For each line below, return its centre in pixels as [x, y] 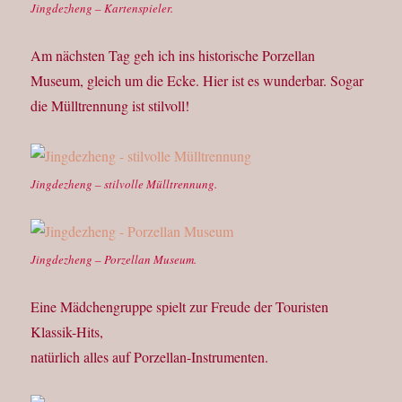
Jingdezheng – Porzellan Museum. [114, 260]
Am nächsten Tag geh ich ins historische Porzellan [173, 56]
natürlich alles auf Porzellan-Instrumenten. [150, 357]
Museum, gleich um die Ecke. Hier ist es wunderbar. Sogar [197, 81]
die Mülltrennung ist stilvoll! [110, 106]
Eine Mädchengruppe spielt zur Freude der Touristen [180, 307]
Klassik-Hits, [67, 332]
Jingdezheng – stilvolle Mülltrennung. [124, 184]
